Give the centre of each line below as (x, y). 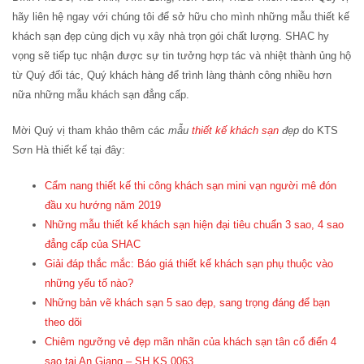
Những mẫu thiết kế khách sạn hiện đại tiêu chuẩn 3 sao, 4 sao (194, 224)
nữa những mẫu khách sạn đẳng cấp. (101, 94)
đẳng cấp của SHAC (93, 244)
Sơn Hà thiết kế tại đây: (69, 149)
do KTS (320, 130)
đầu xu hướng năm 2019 (103, 205)
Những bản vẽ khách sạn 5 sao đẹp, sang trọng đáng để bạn (187, 302)
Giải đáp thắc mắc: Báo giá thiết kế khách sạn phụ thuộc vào (189, 263)
